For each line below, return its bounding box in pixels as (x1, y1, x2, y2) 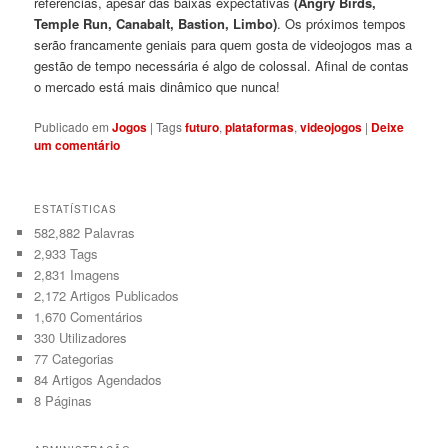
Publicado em (34, 117, 110, 135)
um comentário (34, 135, 121, 154)
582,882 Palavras (34, 222, 136, 242)
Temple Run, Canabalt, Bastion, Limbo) (34, 13, 278, 33)
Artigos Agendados (48, 369, 163, 389)
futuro (185, 117, 220, 136)
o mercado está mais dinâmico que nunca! (34, 76, 281, 96)
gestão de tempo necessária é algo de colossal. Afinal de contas (34, 55, 410, 75)
